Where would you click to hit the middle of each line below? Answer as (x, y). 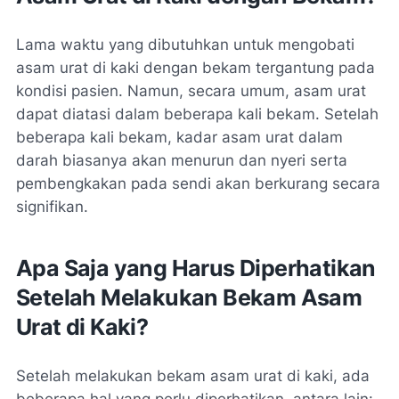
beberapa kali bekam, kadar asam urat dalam (179, 137)
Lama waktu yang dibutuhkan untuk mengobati (185, 44)
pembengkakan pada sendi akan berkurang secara (198, 183)
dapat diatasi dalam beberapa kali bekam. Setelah (197, 114)
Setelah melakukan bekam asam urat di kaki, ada (193, 375)
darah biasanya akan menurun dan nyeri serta (182, 160)
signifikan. (52, 206)
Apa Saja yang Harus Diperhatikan (196, 268)
